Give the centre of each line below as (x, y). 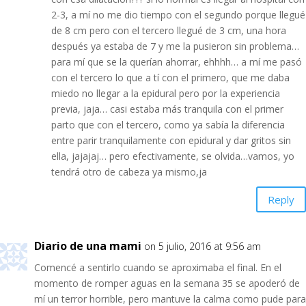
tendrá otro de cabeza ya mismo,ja (129, 172)
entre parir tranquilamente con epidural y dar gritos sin (171, 140)
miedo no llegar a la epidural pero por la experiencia (166, 93)
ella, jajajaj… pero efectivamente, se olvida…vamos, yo (173, 156)
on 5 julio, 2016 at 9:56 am (203, 246)
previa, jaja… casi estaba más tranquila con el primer (167, 109)
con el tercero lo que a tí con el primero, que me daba (170, 78)
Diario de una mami (88, 246)
